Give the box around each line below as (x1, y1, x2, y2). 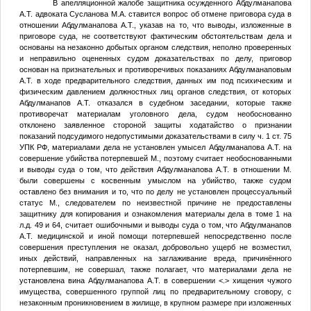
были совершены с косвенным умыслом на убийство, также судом (19, 176, 292, 185)
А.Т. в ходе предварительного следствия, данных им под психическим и (19, 76, 292, 85)
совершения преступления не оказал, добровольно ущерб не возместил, (19, 242, 292, 251)
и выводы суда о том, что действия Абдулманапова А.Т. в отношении (19, 165, 284, 174)
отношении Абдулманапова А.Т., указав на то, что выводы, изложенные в (19, 20, 292, 29)
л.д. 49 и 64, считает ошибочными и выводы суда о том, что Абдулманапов (19, 220, 292, 229)
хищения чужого (229, 276, 292, 285)
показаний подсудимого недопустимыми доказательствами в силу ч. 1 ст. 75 (19, 131, 292, 140)
